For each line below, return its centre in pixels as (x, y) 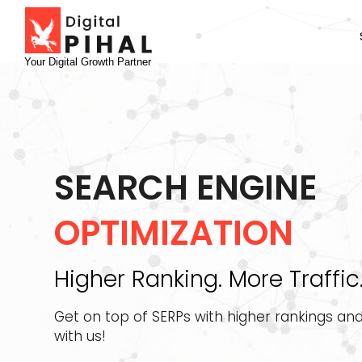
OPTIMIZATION (174, 233)
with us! (80, 336)
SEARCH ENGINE (186, 188)
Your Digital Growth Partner (88, 62)
